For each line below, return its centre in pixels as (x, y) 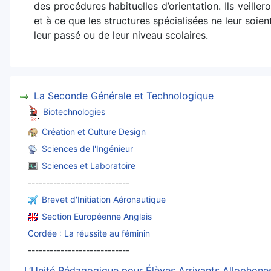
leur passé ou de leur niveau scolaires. (121, 35)
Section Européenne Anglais (97, 216)
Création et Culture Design (94, 131)
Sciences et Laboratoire (89, 165)
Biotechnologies (74, 112)
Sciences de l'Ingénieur (87, 148)
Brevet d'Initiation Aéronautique (104, 199)
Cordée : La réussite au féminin (89, 233)
